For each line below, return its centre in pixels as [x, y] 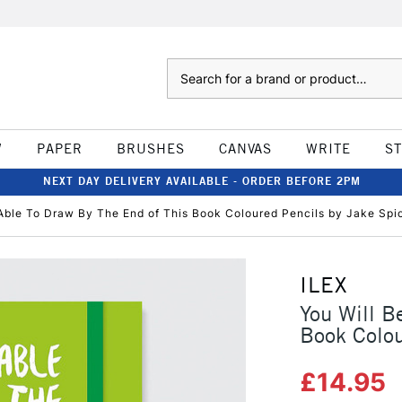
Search [184, 67]
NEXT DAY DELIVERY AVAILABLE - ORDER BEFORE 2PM [202, 181]
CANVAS [245, 149]
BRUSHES [150, 149]
